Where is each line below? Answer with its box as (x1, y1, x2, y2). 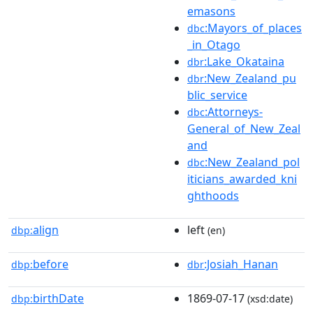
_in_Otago (187, 36, 240, 52)
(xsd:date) (245, 291, 293, 305)
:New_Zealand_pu (204, 70, 296, 86)
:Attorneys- (205, 103, 263, 119)
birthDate (33, 290, 84, 306)
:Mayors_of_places (205, 20, 302, 36)
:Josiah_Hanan (204, 256, 278, 272)
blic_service (187, 87, 247, 103)
